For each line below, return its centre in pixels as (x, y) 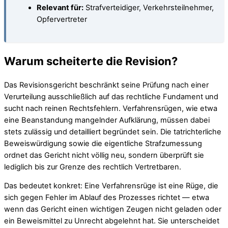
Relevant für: (60, 8)
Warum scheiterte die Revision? (91, 61)
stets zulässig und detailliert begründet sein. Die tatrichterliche (113, 132)
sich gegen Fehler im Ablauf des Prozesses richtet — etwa (107, 198)
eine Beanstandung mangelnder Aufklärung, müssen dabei (107, 120)
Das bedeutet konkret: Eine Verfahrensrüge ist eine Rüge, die (111, 186)
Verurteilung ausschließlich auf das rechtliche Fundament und (111, 96)
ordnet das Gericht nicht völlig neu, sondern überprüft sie (104, 155)
